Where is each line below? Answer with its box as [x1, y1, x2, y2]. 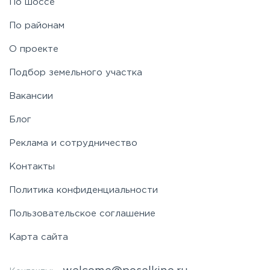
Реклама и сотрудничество [9, 139, 137, 147]
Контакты [9, 163, 55, 171]
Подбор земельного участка [9, 69, 142, 77]
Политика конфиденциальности [9, 186, 158, 194]
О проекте [9, 45, 58, 53]
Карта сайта [9, 233, 68, 241]
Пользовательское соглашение [9, 210, 155, 218]
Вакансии [9, 92, 53, 100]
